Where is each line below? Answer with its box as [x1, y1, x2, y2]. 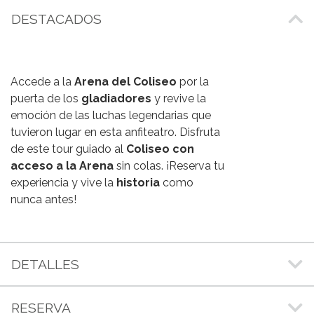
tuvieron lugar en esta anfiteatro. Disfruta [11, 125, 220, 139]
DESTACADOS [11, 11, 102, 27]
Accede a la [11, 74, 74, 88]
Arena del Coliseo [74, 74, 177, 88]
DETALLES [11, 256, 79, 272]
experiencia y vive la [11, 175, 116, 189]
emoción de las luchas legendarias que [11, 108, 211, 122]
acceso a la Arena [11, 158, 114, 172]
